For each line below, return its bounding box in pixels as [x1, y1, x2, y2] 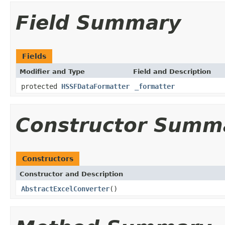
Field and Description [133, 67, 211, 75]
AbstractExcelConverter [21, 184, 109, 193]
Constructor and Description [20, 170, 123, 178]
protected [21, 82, 61, 90]
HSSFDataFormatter [61, 82, 130, 90]
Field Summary [16, 11, 181, 34]
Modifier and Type [20, 67, 85, 75]
